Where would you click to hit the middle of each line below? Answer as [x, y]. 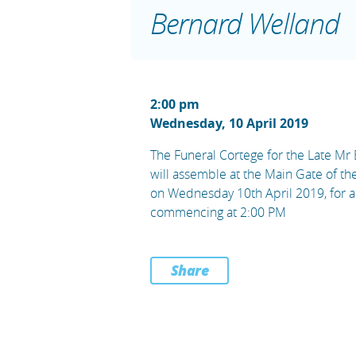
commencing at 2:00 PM [218, 212]
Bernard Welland [244, 23]
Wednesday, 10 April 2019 [229, 123]
